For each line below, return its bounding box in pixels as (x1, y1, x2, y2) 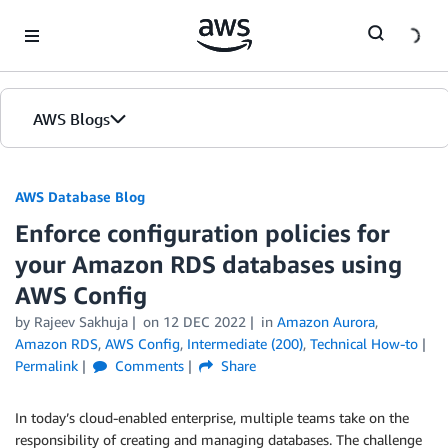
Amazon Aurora (276, 313, 375, 330)
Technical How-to (310, 335, 418, 352)
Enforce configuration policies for (15, 219, 390, 247)
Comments (110, 357, 184, 374)
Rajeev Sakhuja (34, 313, 128, 330)
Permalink (15, 357, 78, 374)
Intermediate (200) (187, 335, 303, 352)
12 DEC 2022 (162, 313, 246, 330)
